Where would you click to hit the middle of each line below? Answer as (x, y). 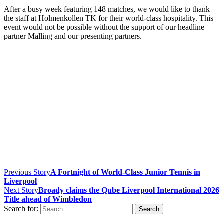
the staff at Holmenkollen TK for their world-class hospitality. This (109, 18)
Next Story (21, 190)
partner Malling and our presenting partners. (73, 36)
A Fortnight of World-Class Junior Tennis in (125, 172)
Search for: (21, 208)
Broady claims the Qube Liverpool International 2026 (129, 190)
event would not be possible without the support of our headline (104, 27)
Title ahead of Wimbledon (48, 199)
